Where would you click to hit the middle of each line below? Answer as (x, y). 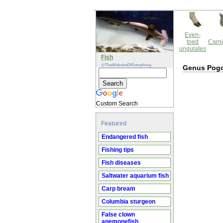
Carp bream (118, 189)
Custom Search (117, 104)
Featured (114, 123)
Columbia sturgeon (128, 202)
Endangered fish (125, 137)
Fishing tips (118, 150)
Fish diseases (121, 163)
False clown (118, 215)
